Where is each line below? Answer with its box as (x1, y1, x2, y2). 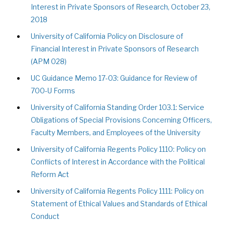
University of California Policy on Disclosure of (31, 32, 184, 40)
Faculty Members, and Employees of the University (31, 128, 201, 137)
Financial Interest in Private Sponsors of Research (31, 44, 199, 53)
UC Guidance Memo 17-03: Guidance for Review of (31, 74, 198, 82)
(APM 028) (31, 57, 67, 66)
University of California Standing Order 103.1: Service (31, 103, 205, 111)
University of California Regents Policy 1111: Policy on (31, 187, 204, 195)
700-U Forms (31, 86, 76, 95)
